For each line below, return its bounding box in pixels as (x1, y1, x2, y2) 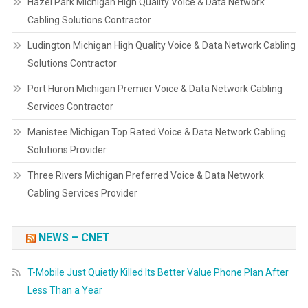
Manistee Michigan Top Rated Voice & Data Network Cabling (27, 126, 286, 137)
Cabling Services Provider (27, 188, 137, 199)
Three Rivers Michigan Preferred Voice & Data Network (27, 170, 264, 181)
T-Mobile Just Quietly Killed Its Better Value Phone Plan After (27, 267, 289, 278)
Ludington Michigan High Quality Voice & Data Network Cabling (27, 40, 296, 51)
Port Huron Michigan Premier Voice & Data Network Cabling (27, 83, 283, 94)
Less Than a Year (27, 285, 102, 296)
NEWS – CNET (38, 231, 110, 244)
